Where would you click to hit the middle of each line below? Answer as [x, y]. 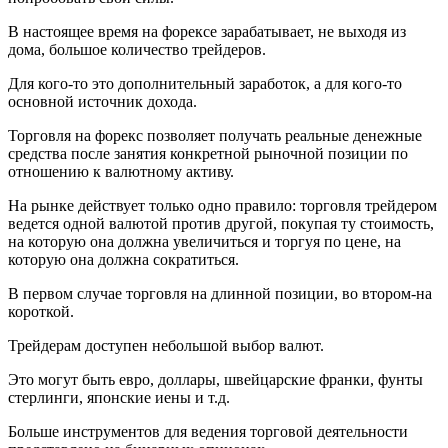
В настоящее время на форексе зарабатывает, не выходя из [207, 31]
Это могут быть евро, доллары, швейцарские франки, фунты [215, 379]
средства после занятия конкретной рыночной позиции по [208, 153]
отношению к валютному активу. [121, 171]
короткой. [41, 311]
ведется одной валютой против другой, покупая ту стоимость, [221, 223]
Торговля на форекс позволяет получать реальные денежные [215, 135]
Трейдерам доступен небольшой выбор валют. [166, 345]
